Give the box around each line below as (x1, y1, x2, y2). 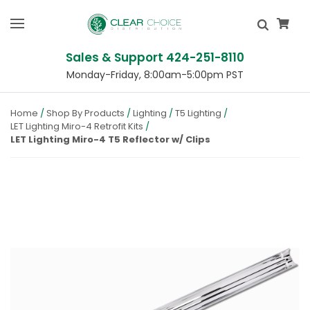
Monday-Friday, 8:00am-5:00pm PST (66, 68, 244, 82)
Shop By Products (46, 107, 125, 120)
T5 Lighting (175, 107, 221, 120)
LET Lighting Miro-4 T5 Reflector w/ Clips (10, 133, 210, 146)
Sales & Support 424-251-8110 (66, 49, 244, 66)
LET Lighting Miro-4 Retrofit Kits (10, 120, 143, 133)
